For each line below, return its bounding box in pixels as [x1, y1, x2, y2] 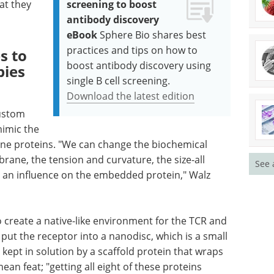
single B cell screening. [67, 74, 171, 87]
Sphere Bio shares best [100, 28, 207, 42]
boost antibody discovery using [67, 59, 212, 72]
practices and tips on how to [67, 43, 198, 57]
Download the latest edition [67, 89, 195, 103]
